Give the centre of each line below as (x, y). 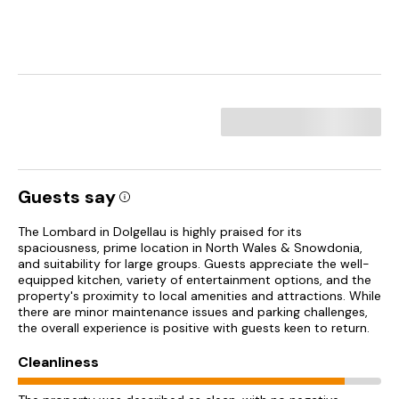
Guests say (67, 197)
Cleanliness (58, 362)
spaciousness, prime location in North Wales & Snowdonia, (190, 248)
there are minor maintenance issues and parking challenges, (193, 312)
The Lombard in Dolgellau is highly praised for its (160, 232)
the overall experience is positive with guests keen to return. (194, 328)
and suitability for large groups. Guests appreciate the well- (194, 264)
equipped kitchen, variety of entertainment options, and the (195, 280)
